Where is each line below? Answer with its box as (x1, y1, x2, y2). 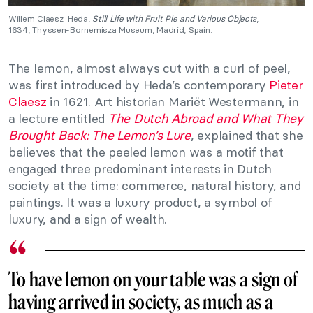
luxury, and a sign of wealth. (8, 211, 168, 228)
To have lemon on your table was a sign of (8, 268, 298, 292)
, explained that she (190, 127, 303, 144)
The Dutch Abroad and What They (108, 110, 303, 127)
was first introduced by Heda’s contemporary (8, 77, 270, 94)
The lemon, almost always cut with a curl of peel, (8, 60, 291, 77)
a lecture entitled (8, 110, 108, 127)
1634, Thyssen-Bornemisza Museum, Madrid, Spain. (8, 24, 212, 36)
